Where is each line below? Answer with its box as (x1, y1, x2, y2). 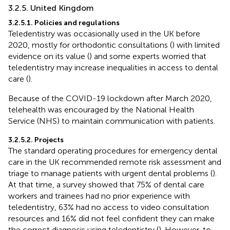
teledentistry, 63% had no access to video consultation (8, 202, 209, 212)
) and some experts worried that (89, 51, 206, 61)
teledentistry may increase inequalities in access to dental (8, 62, 218, 72)
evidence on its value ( (8, 51, 89, 61)
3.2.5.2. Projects (8, 135, 64, 144)
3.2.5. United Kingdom (8, 3, 94, 13)
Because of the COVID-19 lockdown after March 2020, (8, 93, 212, 103)
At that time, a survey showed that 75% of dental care (8, 179, 204, 189)
